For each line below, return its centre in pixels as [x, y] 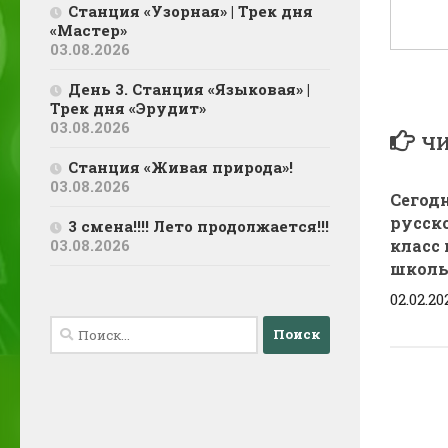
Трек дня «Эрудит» [128, 107]
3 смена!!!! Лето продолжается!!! [198, 225]
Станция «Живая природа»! [180, 166]
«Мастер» [88, 29]
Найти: [78, 326]
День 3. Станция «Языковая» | [189, 88]
